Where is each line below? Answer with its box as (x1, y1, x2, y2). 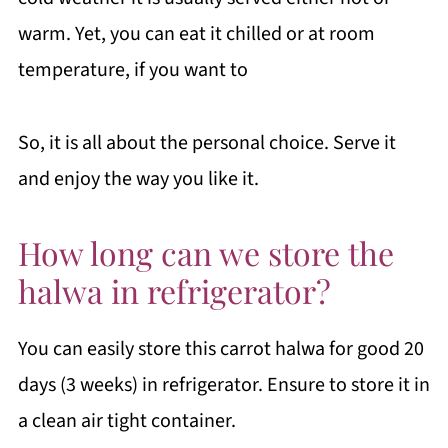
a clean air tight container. (17, 407, 236, 435)
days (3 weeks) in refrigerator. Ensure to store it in (17, 371, 430, 399)
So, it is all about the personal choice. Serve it (17, 129, 396, 157)
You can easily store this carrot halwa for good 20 (17, 335, 424, 363)
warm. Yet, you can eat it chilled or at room (17, 20, 375, 48)
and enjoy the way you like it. (17, 165, 259, 193)
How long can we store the (17, 231, 394, 274)
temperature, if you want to (17, 56, 248, 84)
